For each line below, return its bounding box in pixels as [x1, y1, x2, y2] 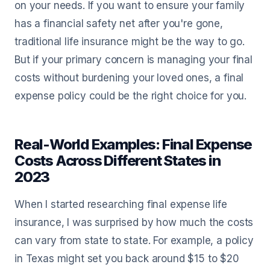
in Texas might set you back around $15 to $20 [14, 253, 239, 265]
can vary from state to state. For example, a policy [14, 234, 254, 246]
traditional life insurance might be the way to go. [14, 36, 245, 48]
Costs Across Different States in [14, 152, 221, 169]
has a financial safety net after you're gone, [14, 17, 223, 30]
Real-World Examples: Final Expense [14, 136, 253, 153]
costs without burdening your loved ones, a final [14, 72, 244, 84]
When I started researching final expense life [14, 198, 227, 210]
